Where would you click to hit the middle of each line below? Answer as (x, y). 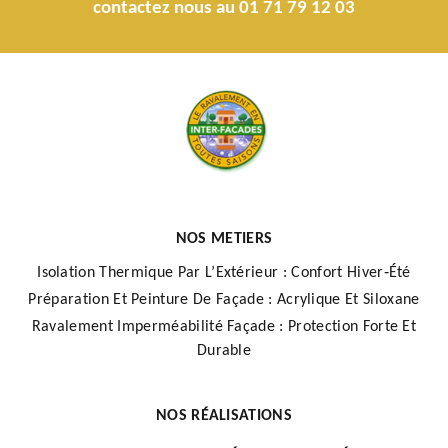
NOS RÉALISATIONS (224, 415)
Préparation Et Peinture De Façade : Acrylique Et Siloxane (224, 299)
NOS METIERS (224, 238)
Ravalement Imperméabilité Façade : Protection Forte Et (224, 326)
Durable (224, 350)
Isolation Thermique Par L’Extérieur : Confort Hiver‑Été (224, 272)
